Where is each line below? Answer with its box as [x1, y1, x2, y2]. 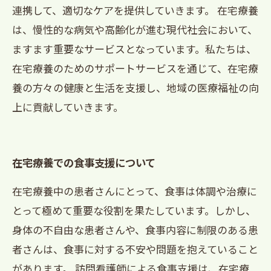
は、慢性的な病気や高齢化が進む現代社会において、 [12, 22, 258, 37]
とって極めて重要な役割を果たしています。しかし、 [12, 203, 256, 218]
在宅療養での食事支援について [12, 155, 155, 170]
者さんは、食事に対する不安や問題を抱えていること [12, 241, 258, 256]
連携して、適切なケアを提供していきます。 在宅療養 [12, 2, 258, 18]
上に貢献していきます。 [12, 99, 123, 114]
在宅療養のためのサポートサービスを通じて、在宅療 [12, 60, 258, 76]
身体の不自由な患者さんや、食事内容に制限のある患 [12, 222, 258, 237]
